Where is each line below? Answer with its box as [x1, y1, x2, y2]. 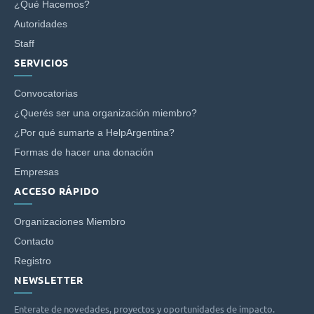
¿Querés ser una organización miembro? [14, 108, 197, 118]
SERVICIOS [14, 57, 69, 69]
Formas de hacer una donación [14, 147, 153, 158]
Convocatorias [14, 88, 78, 99]
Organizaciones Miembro [14, 217, 125, 227]
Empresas [14, 167, 59, 177]
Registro [14, 256, 51, 266]
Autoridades [14, 19, 67, 29]
